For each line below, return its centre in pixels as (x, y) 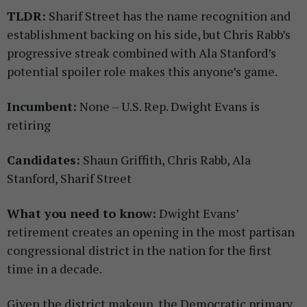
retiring (29, 124)
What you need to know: (82, 213)
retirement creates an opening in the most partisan (151, 231)
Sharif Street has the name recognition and (168, 15)
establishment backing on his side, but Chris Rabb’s (149, 34)
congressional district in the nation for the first (139, 250)
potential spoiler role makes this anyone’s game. (143, 71)
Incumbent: (42, 106)
